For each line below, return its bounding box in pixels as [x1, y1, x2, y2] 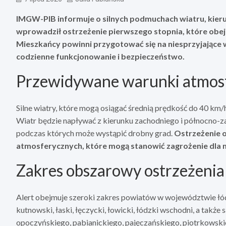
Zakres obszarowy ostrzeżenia [16, 160, 224, 180]
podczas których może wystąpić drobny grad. [16, 128, 174, 138]
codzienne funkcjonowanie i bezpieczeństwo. [16, 51, 185, 61]
